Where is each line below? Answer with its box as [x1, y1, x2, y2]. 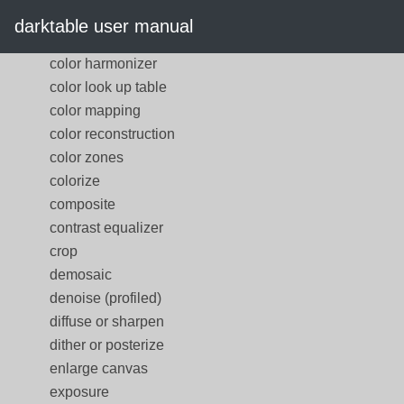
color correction [50, 9, 148, 24]
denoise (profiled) [50, 290, 161, 306]
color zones [50, 150, 124, 165]
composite [50, 197, 115, 212]
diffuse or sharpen [50, 314, 164, 329]
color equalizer [50, 32, 144, 48]
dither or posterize [50, 337, 164, 353]
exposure [50, 384, 109, 399]
